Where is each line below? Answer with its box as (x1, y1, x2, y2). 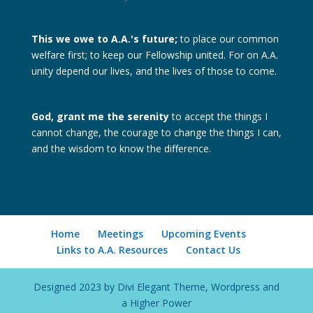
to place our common (177, 32, 279, 46)
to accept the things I (168, 109, 268, 123)
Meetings (98, 226, 144, 240)
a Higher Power (121, 296, 191, 310)
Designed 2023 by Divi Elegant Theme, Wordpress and (33, 279, 279, 293)
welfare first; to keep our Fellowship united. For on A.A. (31, 48, 278, 62)
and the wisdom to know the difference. (31, 141, 211, 155)
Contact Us (186, 242, 241, 256)
